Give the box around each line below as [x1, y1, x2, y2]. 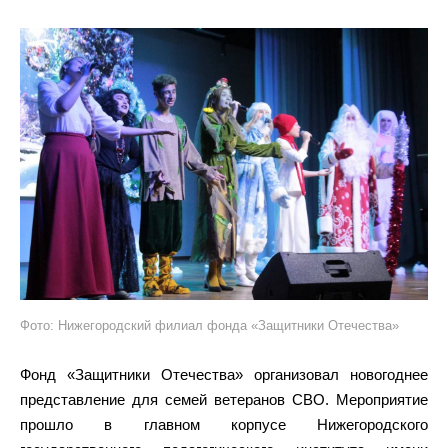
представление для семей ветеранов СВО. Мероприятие [20, 390, 428, 408]
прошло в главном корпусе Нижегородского [20, 415, 428, 433]
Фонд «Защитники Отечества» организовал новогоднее [20, 365, 428, 383]
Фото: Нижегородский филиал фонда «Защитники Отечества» [20, 317, 399, 333]
